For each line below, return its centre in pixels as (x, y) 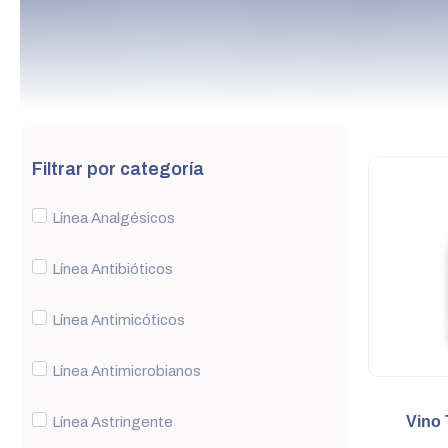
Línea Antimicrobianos (126, 370)
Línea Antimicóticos (118, 319)
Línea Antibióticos (112, 268)
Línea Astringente (112, 421)
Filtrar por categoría (118, 168)
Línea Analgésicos (113, 217)
